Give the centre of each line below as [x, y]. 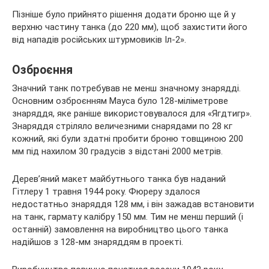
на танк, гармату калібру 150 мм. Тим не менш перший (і [128, 216]
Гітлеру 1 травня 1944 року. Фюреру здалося [106, 191]
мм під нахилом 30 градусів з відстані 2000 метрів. [117, 151]
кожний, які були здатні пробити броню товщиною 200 [128, 138]
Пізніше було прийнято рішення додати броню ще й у [124, 14]
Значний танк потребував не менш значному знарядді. [126, 88]
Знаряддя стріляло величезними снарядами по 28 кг [122, 126]
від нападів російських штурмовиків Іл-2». [99, 39]
